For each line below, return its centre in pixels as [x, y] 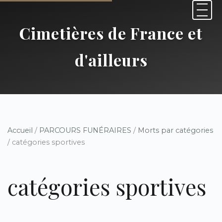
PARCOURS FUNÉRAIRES [86, 130]
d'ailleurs [111, 60]
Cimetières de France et [111, 33]
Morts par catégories [175, 130]
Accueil [20, 130]
